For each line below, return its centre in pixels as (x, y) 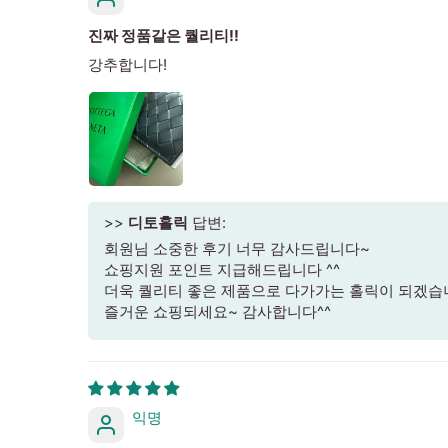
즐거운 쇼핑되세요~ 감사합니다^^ (217, 311)
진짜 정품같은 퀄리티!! (163, 35)
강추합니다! (127, 64)
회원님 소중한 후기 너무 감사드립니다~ (237, 248)
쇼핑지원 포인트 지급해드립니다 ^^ (222, 269)
